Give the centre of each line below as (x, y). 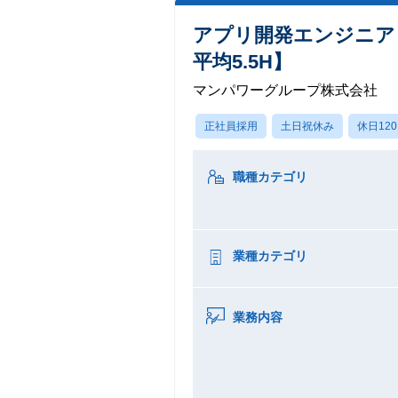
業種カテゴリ (270, 256)
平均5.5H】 (243, 62)
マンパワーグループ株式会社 (285, 90)
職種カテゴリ (270, 177)
